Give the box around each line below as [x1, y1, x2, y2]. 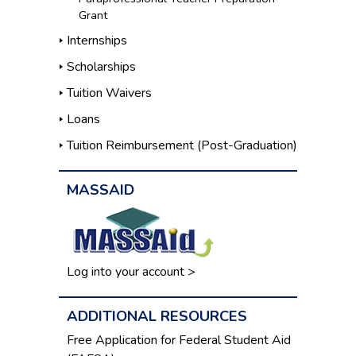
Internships [67, 32, 127, 50]
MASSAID [67, 180, 134, 200]
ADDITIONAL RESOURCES [67, 306, 247, 327]
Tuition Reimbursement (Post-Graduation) [67, 137, 297, 155]
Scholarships [67, 58, 136, 76]
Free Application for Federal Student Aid [67, 331, 291, 350]
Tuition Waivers [67, 84, 152, 103]
